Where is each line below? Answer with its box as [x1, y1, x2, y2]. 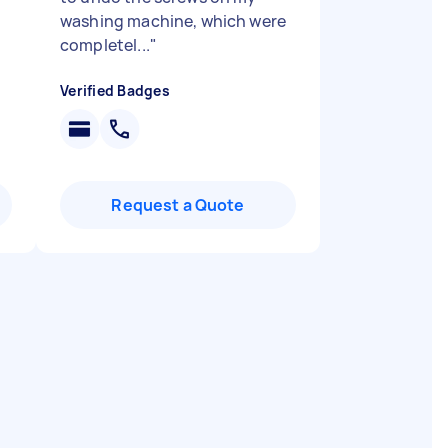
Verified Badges [60, 81, 170, 100]
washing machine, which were [60, 10, 287, 32]
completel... [60, 34, 150, 56]
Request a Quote [111, 194, 245, 216]
